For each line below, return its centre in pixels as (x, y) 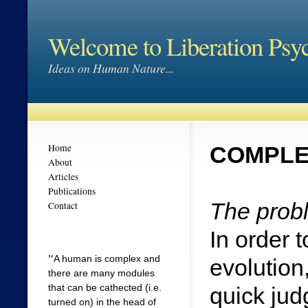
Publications (72, 191)
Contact (63, 206)
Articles (63, 177)
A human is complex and (107, 258)
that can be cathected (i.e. (105, 287)
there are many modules (101, 273)
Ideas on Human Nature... (111, 68)
